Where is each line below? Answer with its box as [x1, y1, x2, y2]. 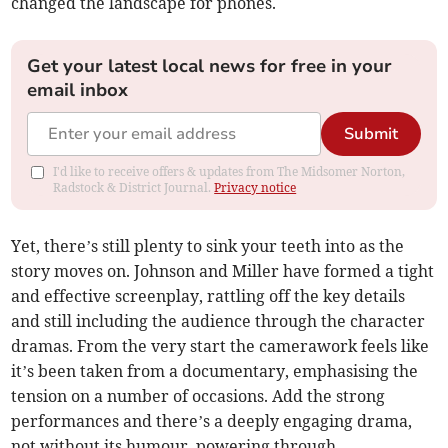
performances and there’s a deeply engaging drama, [11, 411, 413, 432]
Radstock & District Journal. [53, 180, 215, 196]
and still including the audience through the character [11, 311, 426, 332]
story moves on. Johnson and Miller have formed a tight [11, 261, 435, 282]
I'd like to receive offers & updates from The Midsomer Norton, [53, 164, 406, 180]
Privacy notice [214, 180, 297, 196]
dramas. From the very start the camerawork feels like [11, 336, 430, 357]
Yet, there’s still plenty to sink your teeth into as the [11, 236, 405, 257]
